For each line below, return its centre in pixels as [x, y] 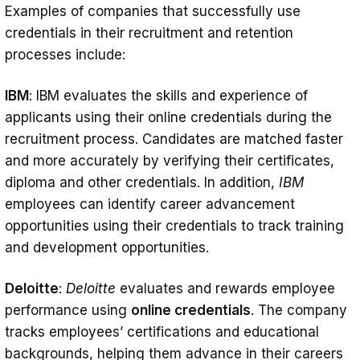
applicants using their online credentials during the [168, 117]
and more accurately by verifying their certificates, [170, 160]
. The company [299, 310]
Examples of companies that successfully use [153, 11]
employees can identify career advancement [150, 204]
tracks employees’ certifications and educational [162, 331]
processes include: [65, 54]
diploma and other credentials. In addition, [142, 182]
